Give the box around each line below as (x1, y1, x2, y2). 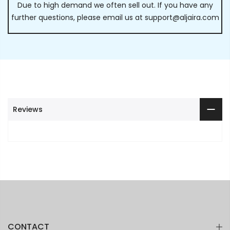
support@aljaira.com (144, 12, 219, 23)
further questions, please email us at (11, 12, 145, 23)
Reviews (13, 104, 43, 114)
